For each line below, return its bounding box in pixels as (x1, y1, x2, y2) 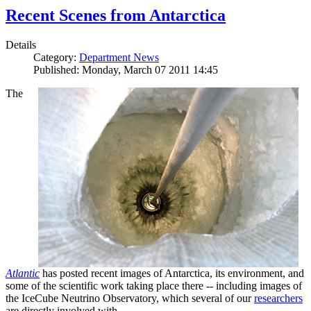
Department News (79, 51, 159, 63)
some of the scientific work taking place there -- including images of (6, 279, 302, 292)
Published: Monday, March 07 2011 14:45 (33, 63, 218, 76)
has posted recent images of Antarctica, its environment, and (40, 267, 304, 279)
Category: (33, 51, 79, 63)
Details (6, 38, 36, 51)
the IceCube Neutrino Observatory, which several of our (6, 292, 254, 304)
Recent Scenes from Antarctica (6, 6, 226, 25)
